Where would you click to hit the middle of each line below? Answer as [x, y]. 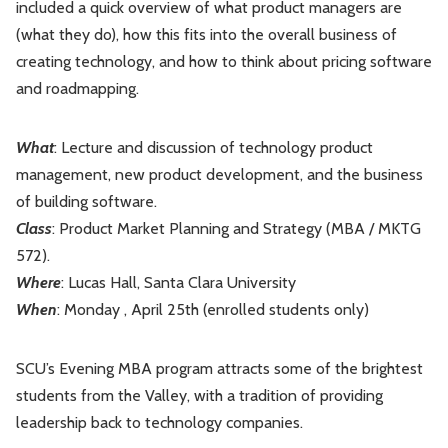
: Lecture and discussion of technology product [213, 148]
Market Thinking [295, 23]
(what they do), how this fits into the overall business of [206, 35]
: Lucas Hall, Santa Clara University [178, 283]
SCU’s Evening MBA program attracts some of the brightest [219, 369]
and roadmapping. [77, 89]
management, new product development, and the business [219, 175]
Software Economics [93, 79]
